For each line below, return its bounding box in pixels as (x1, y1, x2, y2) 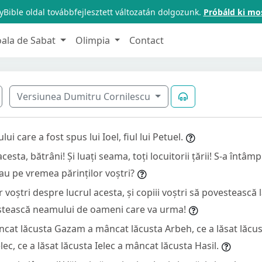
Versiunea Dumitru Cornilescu (17, 89, 153, 103)
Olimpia (75, 33, 112, 47)
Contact (129, 33, 164, 47)
